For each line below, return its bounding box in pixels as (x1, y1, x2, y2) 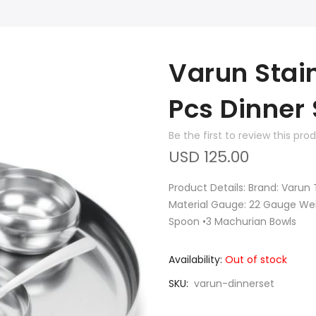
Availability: (169, 253, 222, 267)
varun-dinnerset (194, 276, 274, 291)
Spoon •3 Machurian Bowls (169, 214, 296, 229)
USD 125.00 (169, 146, 249, 168)
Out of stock (225, 253, 287, 267)
